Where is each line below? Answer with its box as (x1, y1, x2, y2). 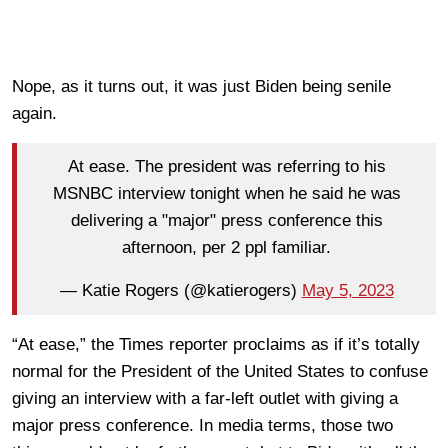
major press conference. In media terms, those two (12, 415, 393, 435)
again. (12, 103, 57, 123)
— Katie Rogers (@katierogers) (59, 281, 302, 301)
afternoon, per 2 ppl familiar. (122, 238, 331, 258)
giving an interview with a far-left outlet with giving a (12, 388, 398, 408)
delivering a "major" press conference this (70, 211, 383, 231)
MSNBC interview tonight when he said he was (52, 184, 401, 204)
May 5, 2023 (301, 281, 394, 301)
